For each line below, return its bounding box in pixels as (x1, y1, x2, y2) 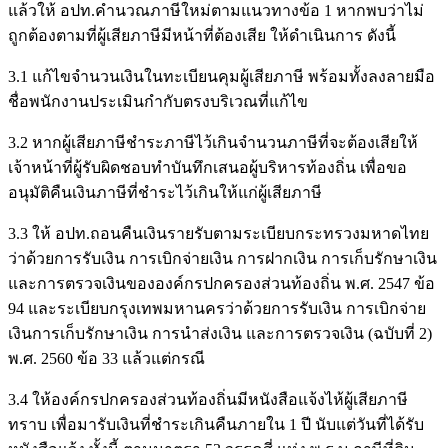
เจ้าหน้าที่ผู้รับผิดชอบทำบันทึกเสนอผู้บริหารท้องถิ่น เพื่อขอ (8, 158, 407, 176)
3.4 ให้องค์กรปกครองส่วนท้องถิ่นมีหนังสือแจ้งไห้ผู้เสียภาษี (8, 390, 408, 408)
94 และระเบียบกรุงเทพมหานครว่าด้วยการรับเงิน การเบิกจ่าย (8, 299, 426, 317)
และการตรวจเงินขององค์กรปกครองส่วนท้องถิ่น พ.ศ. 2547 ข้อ (8, 274, 435, 292)
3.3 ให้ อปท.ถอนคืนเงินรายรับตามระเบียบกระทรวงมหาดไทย (8, 224, 429, 242)
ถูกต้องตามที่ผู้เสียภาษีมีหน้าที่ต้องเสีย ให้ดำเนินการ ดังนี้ (8, 26, 396, 44)
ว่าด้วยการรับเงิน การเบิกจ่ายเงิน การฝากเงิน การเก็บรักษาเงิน (8, 249, 437, 267)
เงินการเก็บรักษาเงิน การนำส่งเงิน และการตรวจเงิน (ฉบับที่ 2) (8, 324, 432, 342)
